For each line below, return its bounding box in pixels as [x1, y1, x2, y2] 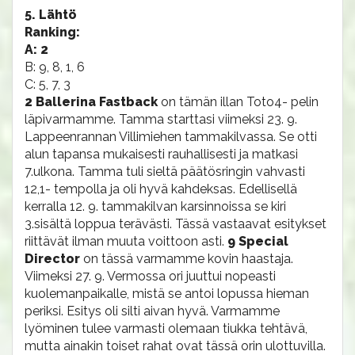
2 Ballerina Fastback [25, 94, 161, 109]
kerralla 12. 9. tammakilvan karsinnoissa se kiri [25, 199, 286, 214]
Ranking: [25, 25, 80, 40]
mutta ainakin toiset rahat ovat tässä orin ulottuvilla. [25, 338, 326, 353]
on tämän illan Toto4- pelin [161, 94, 319, 109]
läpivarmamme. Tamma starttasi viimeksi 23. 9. [25, 112, 297, 127]
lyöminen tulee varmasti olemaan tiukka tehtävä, [25, 321, 307, 336]
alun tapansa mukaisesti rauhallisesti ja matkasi [25, 147, 298, 162]
